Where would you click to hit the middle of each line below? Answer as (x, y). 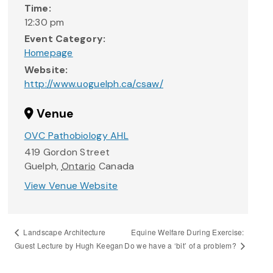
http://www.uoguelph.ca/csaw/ (94, 83)
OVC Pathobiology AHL (76, 136)
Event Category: (65, 39)
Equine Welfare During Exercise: (188, 232)
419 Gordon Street (67, 152)
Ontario (79, 166)
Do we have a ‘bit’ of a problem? (182, 245)
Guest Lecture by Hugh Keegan (69, 246)
